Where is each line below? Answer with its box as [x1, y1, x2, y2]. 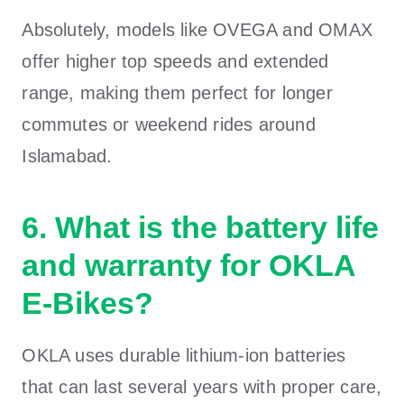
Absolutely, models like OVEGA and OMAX [22, 19, 373, 40]
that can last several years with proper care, [22, 376, 382, 397]
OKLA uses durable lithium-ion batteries [22, 344, 346, 365]
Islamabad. [22, 145, 113, 166]
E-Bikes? [22, 285, 154, 320]
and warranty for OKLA [22, 247, 356, 282]
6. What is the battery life [22, 209, 380, 244]
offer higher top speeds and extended [22, 50, 329, 71]
